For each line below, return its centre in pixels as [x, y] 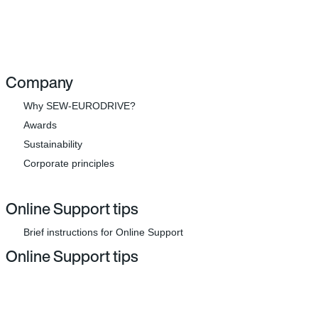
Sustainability [53, 144]
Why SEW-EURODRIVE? [79, 106]
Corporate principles [69, 163]
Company [39, 82]
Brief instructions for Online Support [103, 232]
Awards [40, 125]
